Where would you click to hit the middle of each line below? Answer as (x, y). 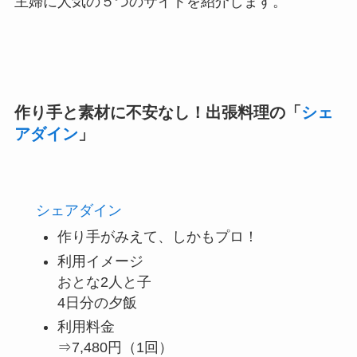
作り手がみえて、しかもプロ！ (157, 237)
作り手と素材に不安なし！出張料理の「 (157, 112)
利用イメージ (100, 261)
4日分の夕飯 (97, 302)
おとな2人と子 (104, 282)
